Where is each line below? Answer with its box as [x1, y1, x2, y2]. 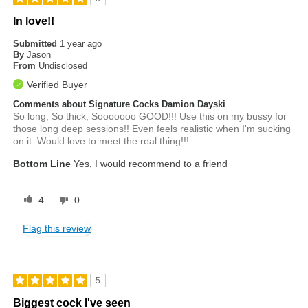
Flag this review [23, 223, 91, 234]
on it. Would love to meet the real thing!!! [13, 135, 190, 147]
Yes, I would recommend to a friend [71, 158, 228, 170]
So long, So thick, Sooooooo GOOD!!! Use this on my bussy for [13, 111, 287, 122]
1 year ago [60, 38, 102, 49]
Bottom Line [13, 158, 71, 170]
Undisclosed [38, 60, 88, 71]
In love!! [13, 15, 55, 27]
